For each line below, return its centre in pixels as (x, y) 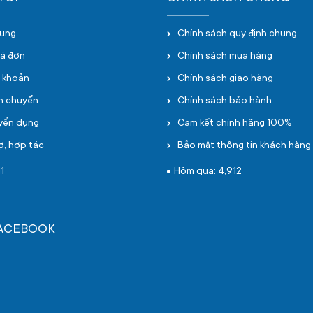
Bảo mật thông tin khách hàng (244, 146)
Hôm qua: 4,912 (208, 172)
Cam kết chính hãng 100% (235, 124)
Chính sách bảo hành (225, 101)
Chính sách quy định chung (237, 34)
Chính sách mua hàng (225, 57)
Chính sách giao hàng (225, 79)
